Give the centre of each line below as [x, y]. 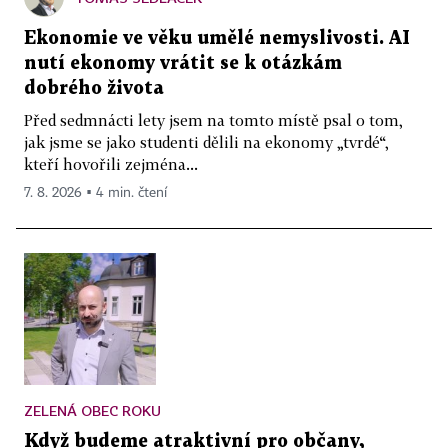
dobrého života [94, 89]
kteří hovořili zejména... [111, 164]
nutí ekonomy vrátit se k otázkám [183, 64]
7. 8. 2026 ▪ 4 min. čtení [95, 193]
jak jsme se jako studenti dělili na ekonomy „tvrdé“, [206, 142]
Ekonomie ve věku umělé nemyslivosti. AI [217, 39]
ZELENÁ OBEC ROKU [92, 411]
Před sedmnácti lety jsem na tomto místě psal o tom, [213, 120]
